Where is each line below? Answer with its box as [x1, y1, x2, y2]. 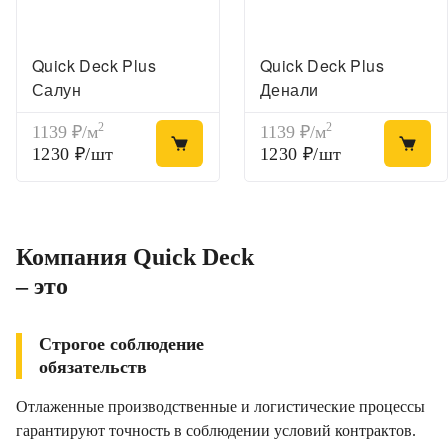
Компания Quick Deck [16, 244, 254, 270]
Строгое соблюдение [39, 334, 204, 354]
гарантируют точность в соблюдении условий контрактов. [16, 422, 416, 439]
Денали [260, 78, 319, 101]
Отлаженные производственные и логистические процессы [16, 398, 425, 415]
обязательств [39, 357, 147, 377]
